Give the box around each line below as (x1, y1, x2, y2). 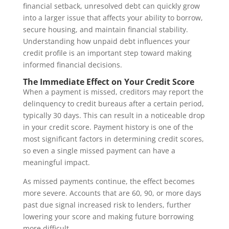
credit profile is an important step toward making (22, 48, 192, 58)
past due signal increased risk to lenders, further (22, 200, 191, 210)
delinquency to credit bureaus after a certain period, (22, 99, 204, 108)
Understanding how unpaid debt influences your (22, 36, 190, 46)
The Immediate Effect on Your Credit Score (22, 76, 194, 87)
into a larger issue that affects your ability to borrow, (22, 13, 203, 22)
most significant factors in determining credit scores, (22, 134, 204, 144)
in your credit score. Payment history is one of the (22, 122, 193, 132)
